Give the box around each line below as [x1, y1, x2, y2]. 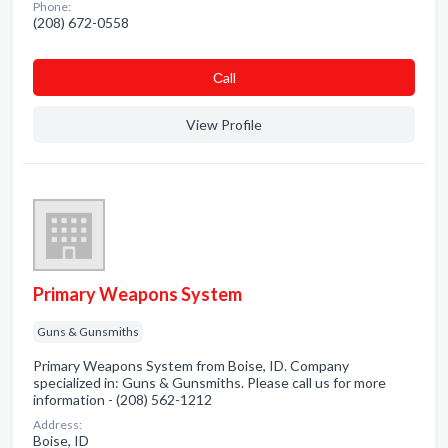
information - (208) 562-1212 [33, 391, 212, 408]
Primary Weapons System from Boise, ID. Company [33, 357, 349, 374]
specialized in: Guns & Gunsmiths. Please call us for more [33, 374, 386, 391]
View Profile [186, 116, 262, 133]
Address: [33, 417, 82, 432]
